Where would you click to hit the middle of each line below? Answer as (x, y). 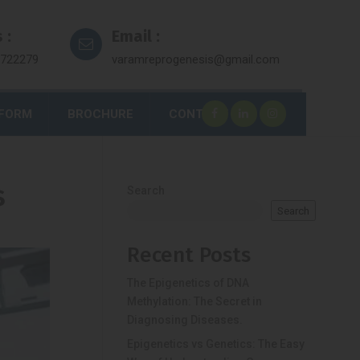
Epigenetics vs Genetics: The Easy (216, 344)
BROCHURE (101, 114)
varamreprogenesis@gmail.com (196, 59)
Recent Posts (189, 255)
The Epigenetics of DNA (188, 283)
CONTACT (199, 114)
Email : (136, 36)
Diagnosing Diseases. (185, 320)
